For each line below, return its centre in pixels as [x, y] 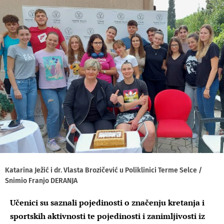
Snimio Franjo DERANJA [41, 180]
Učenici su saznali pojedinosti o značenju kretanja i [107, 202]
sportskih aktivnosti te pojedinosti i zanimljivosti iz [107, 216]
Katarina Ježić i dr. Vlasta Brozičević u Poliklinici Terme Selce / [103, 170]
